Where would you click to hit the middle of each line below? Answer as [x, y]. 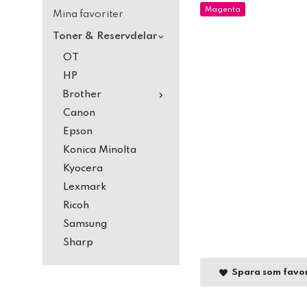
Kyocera [83, 169]
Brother [82, 95]
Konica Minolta [100, 150]
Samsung [85, 224]
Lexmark [85, 187]
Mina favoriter [88, 14]
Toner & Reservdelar [105, 36]
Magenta [223, 9]
